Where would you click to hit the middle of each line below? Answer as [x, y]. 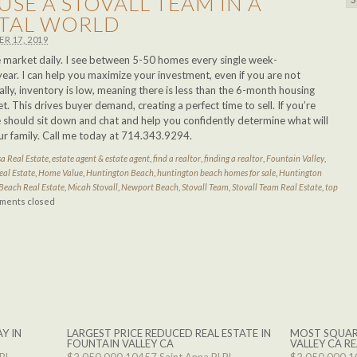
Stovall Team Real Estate [277, 187]
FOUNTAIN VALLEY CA [120, 343]
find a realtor [177, 158]
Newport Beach [150, 187]
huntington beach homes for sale [216, 173]
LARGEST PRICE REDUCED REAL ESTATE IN [169, 333]
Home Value [61, 173]
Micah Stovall [93, 187]
